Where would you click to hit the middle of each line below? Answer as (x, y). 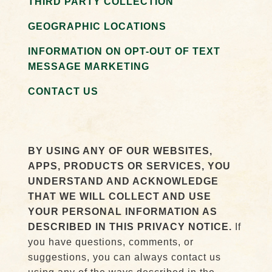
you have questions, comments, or (110, 242)
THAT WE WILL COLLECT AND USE (119, 196)
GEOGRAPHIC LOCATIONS (97, 26)
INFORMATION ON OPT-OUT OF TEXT (124, 51)
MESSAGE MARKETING (88, 66)
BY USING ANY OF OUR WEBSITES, (120, 151)
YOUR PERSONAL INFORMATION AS (122, 212)
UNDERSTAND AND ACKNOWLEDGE (123, 181)
